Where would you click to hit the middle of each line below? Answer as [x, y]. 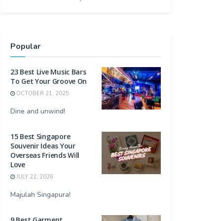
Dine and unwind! [38, 111]
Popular [25, 47]
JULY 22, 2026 [34, 177]
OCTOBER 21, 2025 [42, 94]
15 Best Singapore [40, 137]
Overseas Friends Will [45, 155]
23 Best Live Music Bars [48, 72]
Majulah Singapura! [40, 195]
